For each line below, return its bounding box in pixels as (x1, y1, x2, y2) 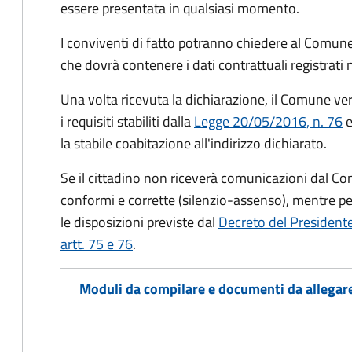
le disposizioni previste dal (60, 211, 218, 233)
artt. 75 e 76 (60, 233, 133, 255)
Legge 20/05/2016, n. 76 (194, 111, 343, 132)
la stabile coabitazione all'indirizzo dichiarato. (60, 133, 327, 154)
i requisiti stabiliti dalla (60, 111, 194, 132)
